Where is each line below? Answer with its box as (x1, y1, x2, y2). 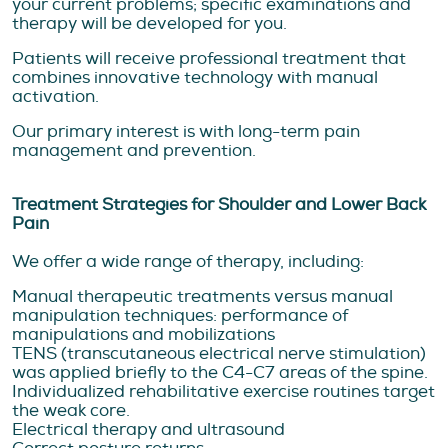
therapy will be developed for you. (12, 12, 287, 34)
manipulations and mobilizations (12, 323, 275, 345)
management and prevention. (12, 139, 256, 161)
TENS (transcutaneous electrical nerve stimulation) (12, 342, 426, 364)
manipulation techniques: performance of (12, 304, 348, 326)
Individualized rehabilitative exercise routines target (12, 380, 435, 402)
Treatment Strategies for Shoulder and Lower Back (12, 193, 426, 215)
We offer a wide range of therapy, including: (12, 250, 364, 272)
